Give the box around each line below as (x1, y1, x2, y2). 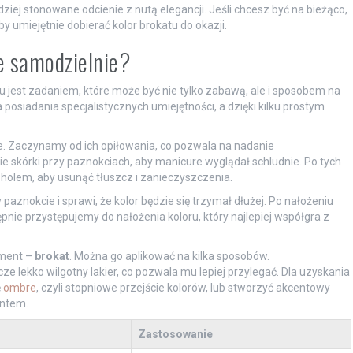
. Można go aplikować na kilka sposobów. (69, 249, 269, 262)
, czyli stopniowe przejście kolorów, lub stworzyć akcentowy (35, 281, 330, 294)
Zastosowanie (137, 327, 213, 340)
